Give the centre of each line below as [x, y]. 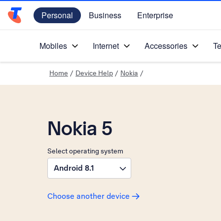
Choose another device [89, 196]
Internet [106, 46]
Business [105, 15]
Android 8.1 [74, 168]
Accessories [166, 46]
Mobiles [53, 46]
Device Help [94, 73]
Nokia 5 [80, 128]
